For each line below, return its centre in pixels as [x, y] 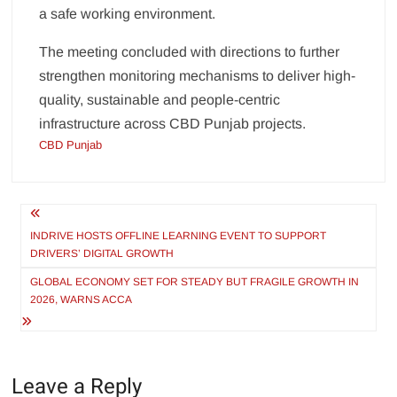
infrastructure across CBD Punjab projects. [173, 124]
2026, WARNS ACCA [82, 300]
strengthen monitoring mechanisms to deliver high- [198, 76]
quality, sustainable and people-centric [160, 100]
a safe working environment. [128, 14]
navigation [73, 247]
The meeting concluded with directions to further [190, 52]
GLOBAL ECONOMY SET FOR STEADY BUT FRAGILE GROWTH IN [195, 282]
